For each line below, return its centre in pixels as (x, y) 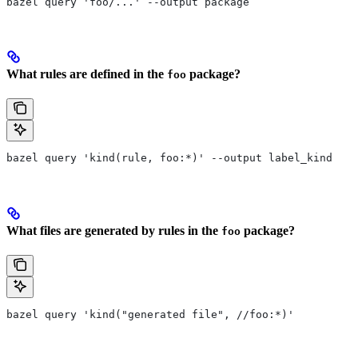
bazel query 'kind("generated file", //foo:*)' (150, 314)
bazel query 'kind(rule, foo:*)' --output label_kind (169, 158)
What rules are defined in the (87, 74)
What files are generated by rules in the (114, 230)
